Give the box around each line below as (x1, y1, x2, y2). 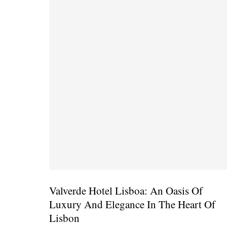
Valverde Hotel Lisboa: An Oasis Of (49, 183, 203, 198)
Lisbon (49, 211, 80, 225)
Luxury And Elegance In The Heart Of (49, 197, 215, 212)
